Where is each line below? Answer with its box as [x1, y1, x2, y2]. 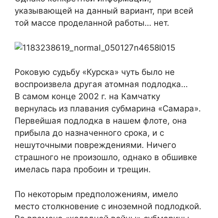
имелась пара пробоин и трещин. [15, 164, 151, 175]
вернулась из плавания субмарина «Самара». [15, 104, 201, 114]
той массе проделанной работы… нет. [15, 18, 169, 28]
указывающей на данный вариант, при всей [15, 6, 193, 16]
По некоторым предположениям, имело [15, 189, 178, 199]
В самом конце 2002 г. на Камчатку [15, 91, 160, 102]
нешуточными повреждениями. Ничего [15, 140, 176, 150]
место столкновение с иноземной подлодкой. [15, 201, 201, 211]
